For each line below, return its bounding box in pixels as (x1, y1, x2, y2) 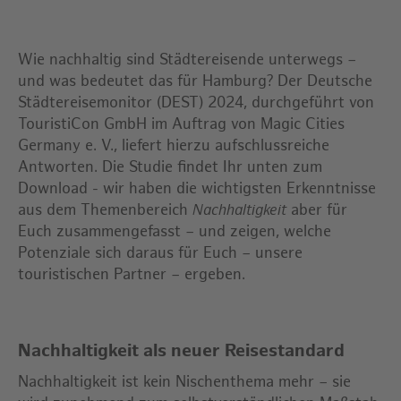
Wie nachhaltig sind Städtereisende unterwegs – (18, 51, 356, 69)
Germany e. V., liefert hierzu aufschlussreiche (18, 137, 329, 155)
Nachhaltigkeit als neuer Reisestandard (18, 340, 345, 362)
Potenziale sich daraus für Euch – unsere (18, 244, 303, 262)
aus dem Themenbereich (18, 201, 192, 219)
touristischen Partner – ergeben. (18, 266, 245, 284)
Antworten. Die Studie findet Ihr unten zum (18, 158, 322, 176)
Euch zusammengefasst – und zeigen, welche (18, 223, 331, 241)
